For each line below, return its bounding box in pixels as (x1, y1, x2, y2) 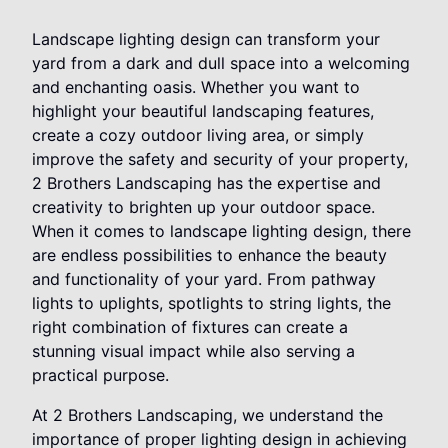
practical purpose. (32, 365, 169, 386)
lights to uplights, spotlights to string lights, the (32, 293, 391, 314)
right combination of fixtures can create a (32, 317, 348, 338)
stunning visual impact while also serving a (32, 341, 355, 362)
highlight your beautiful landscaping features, (32, 101, 374, 122)
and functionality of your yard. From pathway (32, 269, 376, 290)
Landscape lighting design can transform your (32, 29, 380, 50)
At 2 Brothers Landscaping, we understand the (32, 405, 383, 426)
